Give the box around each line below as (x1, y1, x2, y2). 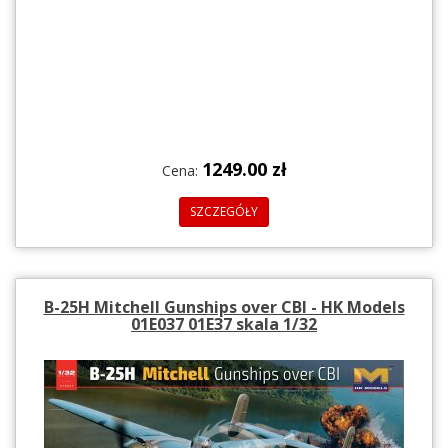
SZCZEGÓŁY (190, 202, 258, 220)
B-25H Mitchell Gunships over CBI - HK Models (43, 295, 405, 318)
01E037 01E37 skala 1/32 (131, 312, 317, 335)
